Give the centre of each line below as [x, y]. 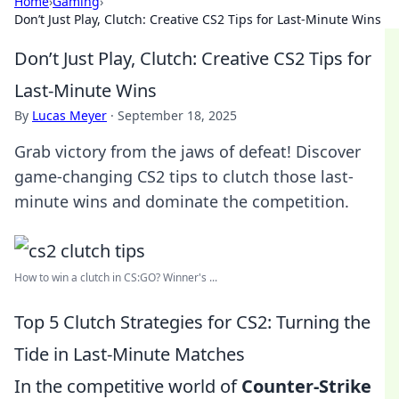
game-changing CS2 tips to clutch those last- [184, 176]
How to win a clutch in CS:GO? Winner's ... [116, 277]
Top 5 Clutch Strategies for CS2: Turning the [192, 322]
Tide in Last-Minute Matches [130, 354]
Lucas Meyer [69, 115]
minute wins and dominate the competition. [182, 201]
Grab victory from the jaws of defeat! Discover [187, 151]
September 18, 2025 [177, 115]
